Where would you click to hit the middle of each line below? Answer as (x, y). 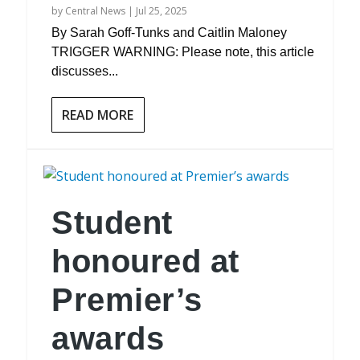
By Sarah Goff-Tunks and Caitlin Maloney (170, 33)
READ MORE (98, 115)
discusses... (85, 71)
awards (108, 338)
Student (112, 223)
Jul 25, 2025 (162, 11)
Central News (96, 11)
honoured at (145, 261)
